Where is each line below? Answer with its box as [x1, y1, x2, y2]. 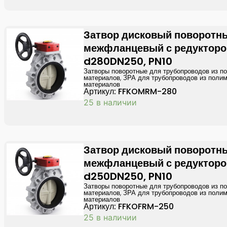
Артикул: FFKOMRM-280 [84, 86, 177, 97]
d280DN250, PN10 [84, 54, 173, 68]
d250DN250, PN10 [84, 169, 173, 183]
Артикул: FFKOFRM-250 [84, 201, 174, 212]
